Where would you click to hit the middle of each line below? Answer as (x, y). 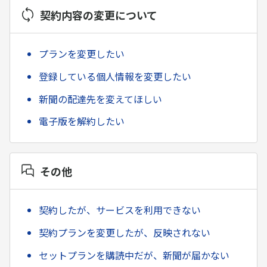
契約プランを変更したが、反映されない (125, 232)
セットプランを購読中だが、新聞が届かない (134, 255)
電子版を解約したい (82, 121)
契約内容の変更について (98, 15)
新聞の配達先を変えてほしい (100, 99)
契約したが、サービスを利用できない (120, 210)
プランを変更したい (82, 53)
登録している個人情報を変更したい (115, 76)
